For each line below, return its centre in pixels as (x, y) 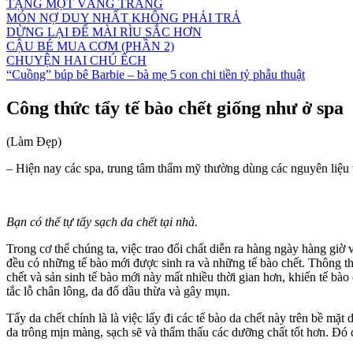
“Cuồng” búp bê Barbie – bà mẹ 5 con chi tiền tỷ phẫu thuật (156, 74)
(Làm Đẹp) (34, 141)
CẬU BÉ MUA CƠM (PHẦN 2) (90, 46)
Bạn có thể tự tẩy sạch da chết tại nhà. (102, 221)
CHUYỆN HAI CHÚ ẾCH (76, 60)
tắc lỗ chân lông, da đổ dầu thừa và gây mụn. (118, 291)
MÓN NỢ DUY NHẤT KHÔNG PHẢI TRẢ (124, 18)
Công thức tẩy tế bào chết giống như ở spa (175, 108)
